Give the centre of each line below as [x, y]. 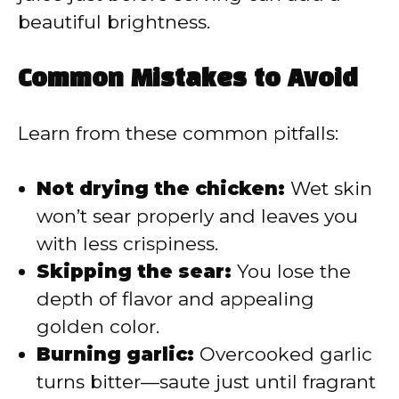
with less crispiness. [127, 244]
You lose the [291, 272]
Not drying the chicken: [161, 189]
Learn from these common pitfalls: [178, 133]
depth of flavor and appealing [175, 299]
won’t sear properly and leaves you [197, 216]
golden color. [98, 327]
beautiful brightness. [114, 22]
